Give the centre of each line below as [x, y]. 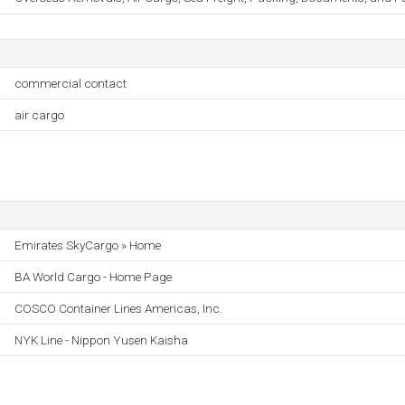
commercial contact [71, 83]
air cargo [39, 115]
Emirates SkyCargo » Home [88, 245]
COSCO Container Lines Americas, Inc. [118, 308]
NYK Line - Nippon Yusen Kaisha [101, 340]
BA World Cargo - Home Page [93, 277]
